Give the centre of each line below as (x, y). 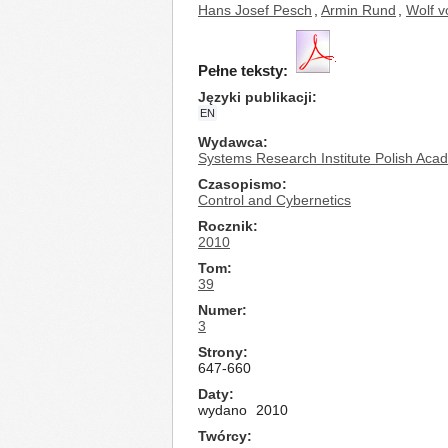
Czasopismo (240, 184)
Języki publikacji (255, 97)
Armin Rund (358, 10)
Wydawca (230, 142)
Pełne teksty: (243, 70)
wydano (222, 410)
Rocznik (225, 226)
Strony (220, 352)
